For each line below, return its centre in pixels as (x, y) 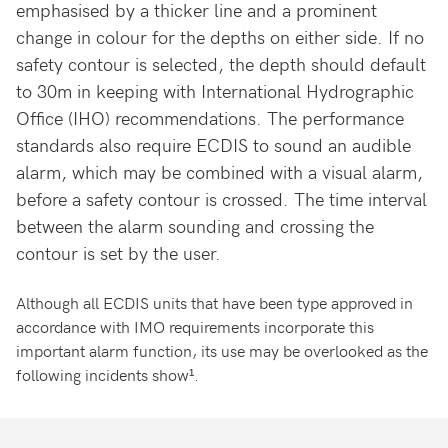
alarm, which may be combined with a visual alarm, (219, 172)
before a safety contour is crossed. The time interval (221, 199)
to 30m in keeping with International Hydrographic (215, 91)
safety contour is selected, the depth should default (221, 64)
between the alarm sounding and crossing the (195, 226)
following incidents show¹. (107, 374)
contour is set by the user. (118, 253)
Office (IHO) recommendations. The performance (210, 118)
